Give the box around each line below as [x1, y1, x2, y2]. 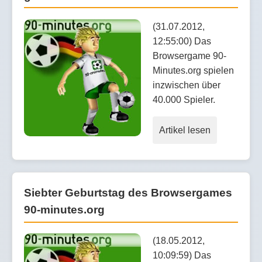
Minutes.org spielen [153, 65, 234, 75]
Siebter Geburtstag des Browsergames [24, 186, 232, 199]
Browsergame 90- [153, 50, 226, 61]
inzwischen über [153, 80, 220, 90]
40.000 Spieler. [153, 94, 215, 105]
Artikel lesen [159, 125, 211, 135]
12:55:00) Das [153, 36, 211, 46]
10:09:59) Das [153, 250, 211, 261]
